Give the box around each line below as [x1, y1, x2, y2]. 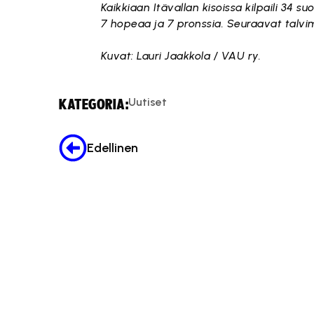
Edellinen [87, 140, 138, 156]
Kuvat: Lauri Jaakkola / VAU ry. [100, 49, 261, 62]
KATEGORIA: [59, 97, 128, 113]
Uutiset [128, 95, 167, 109]
